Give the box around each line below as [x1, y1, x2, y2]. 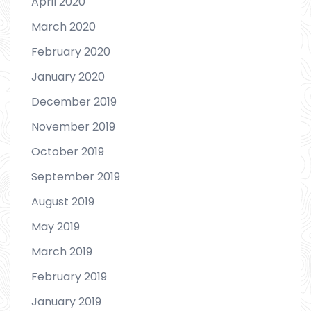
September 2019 [31, 169, 120, 185]
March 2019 [31, 244, 92, 260]
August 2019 [31, 194, 94, 210]
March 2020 [31, 19, 96, 35]
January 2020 [31, 69, 105, 85]
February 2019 [31, 269, 107, 285]
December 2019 [31, 94, 117, 110]
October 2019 [31, 144, 104, 160]
